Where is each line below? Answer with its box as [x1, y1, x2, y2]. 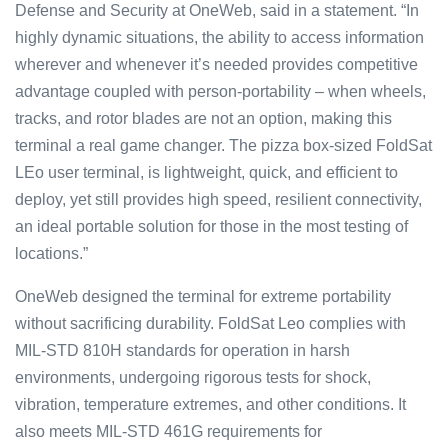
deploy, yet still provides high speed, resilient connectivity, [15, 190, 422, 208]
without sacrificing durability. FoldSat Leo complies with [15, 314, 406, 332]
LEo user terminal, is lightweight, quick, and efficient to [15, 163, 398, 181]
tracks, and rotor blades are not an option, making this [15, 109, 392, 127]
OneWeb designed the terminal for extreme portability [15, 287, 391, 305]
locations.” [15, 244, 88, 262]
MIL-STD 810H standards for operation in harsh [15, 341, 350, 359]
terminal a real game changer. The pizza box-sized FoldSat [15, 136, 432, 154]
